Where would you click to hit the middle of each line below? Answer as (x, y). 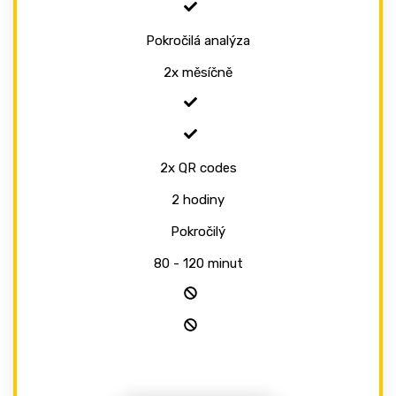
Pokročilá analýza (198, 40)
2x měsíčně (198, 72)
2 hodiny (198, 199)
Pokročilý (198, 231)
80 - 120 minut (198, 263)
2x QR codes (198, 168)
